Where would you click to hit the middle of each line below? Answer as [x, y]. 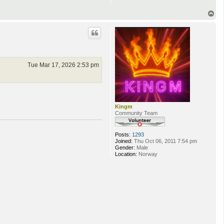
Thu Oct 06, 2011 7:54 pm [165, 141]
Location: [126, 154]
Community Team [136, 113]
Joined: [124, 141]
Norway [147, 154]
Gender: [125, 147]
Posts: [123, 134]
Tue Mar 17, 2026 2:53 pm [63, 65]
